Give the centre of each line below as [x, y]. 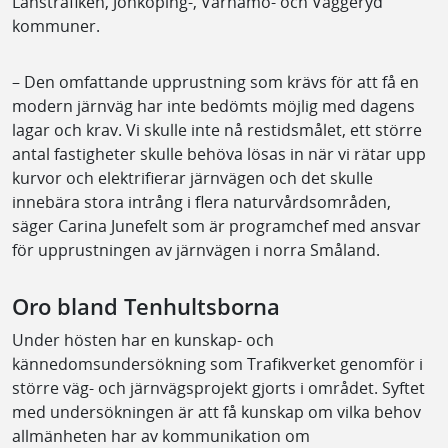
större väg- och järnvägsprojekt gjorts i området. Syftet [218, 387]
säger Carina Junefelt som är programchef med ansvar [216, 225]
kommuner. [56, 25]
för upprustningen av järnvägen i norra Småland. [196, 249]
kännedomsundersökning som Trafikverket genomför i [217, 363]
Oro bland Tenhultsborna [146, 306]
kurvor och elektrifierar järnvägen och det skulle [192, 177]
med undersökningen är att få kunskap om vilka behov [216, 411]
